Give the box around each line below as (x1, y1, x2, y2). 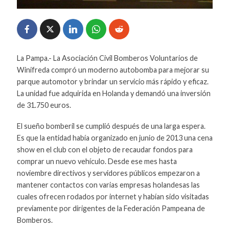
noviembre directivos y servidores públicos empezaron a (16, 169, 200, 178)
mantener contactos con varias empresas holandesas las (16, 180, 200, 190)
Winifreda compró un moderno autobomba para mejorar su (16, 65, 209, 75)
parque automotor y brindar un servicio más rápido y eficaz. (16, 77, 209, 86)
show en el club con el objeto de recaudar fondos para (16, 145, 193, 154)
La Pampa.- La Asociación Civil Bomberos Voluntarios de (16, 54, 198, 63)
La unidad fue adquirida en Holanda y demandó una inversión (16, 89, 211, 98)
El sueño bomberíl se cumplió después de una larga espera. (16, 122, 205, 131)
